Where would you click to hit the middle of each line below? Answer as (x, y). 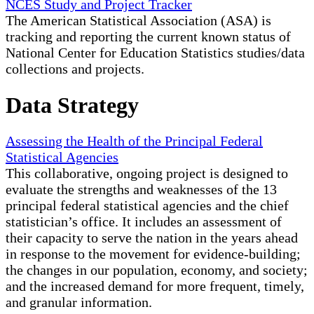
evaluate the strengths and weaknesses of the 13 (141, 190)
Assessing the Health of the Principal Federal (134, 141)
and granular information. (79, 302)
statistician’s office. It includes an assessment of (144, 222)
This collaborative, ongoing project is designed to (147, 173)
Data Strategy (72, 105)
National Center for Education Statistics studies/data (155, 53)
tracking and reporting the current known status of (148, 37)
